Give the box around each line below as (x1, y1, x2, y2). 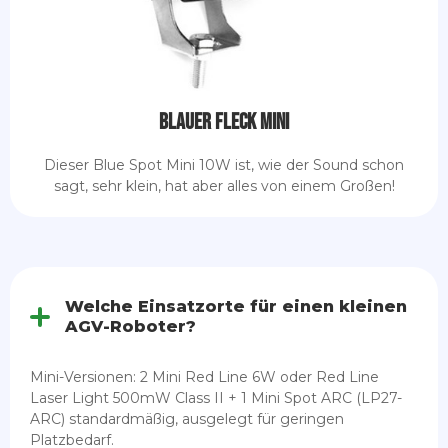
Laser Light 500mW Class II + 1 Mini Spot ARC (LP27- (30, 388, 402, 407)
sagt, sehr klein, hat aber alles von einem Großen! (53, 176, 395, 195)
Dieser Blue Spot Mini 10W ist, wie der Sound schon (44, 155, 404, 174)
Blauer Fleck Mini (159, 108, 289, 136)
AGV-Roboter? (65, 316, 196, 336)
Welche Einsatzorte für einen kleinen (65, 296, 407, 316)
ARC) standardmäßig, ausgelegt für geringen (30, 409, 344, 428)
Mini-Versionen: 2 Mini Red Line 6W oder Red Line (30, 367, 379, 386)
